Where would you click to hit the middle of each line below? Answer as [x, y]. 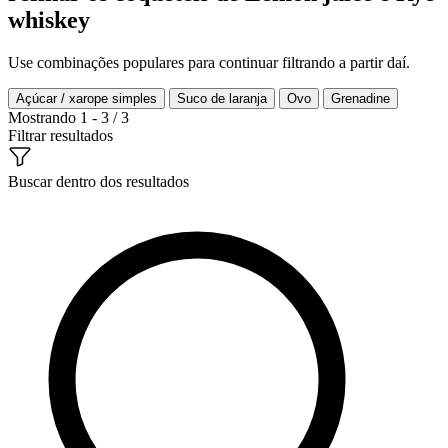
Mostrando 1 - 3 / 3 [68, 117]
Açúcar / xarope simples [86, 98]
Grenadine [360, 98]
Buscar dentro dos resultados [98, 181]
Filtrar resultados [60, 135]
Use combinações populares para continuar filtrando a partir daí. [209, 62]
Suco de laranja [222, 98]
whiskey [49, 19]
